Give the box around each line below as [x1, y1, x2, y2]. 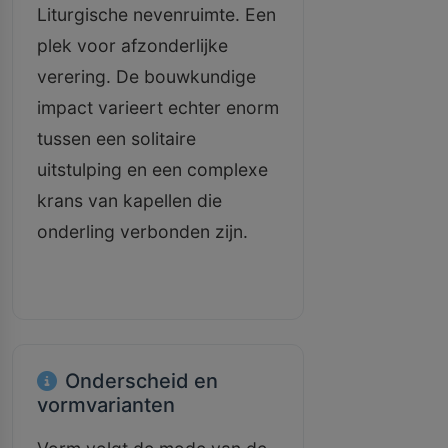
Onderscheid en [65, 369, 218, 393]
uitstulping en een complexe [37, 159, 268, 180]
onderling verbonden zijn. [37, 221, 248, 242]
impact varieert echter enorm [37, 97, 279, 118]
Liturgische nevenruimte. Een [37, 4, 276, 25]
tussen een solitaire [37, 128, 196, 149]
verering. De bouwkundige [37, 66, 256, 87]
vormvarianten [37, 393, 175, 417]
